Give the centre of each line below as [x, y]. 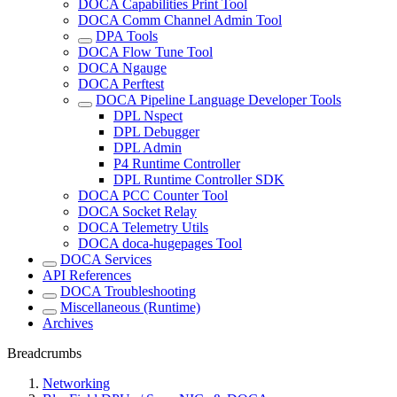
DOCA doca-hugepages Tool [160, 244]
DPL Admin [148, 148]
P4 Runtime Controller [177, 164]
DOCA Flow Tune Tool [145, 52]
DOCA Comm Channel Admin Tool [180, 20]
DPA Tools [127, 36]
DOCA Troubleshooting [128, 292]
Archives [68, 323]
